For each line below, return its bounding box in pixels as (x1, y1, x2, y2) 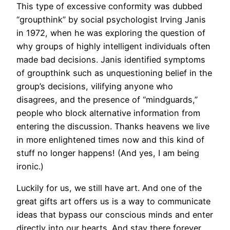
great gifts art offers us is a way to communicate (16, 196, 210, 207)
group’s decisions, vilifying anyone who (16, 81, 173, 91)
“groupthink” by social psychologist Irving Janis (16, 14, 206, 25)
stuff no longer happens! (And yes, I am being (16, 147, 199, 158)
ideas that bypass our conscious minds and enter (16, 209, 213, 220)
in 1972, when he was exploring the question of (16, 27, 205, 38)
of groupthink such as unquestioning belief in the (16, 67, 212, 78)
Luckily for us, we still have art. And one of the (16, 183, 202, 194)
